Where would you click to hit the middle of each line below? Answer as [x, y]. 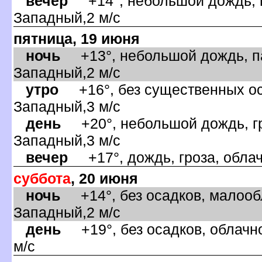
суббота [42, 178]
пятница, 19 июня [77, 38]
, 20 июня [104, 178]
